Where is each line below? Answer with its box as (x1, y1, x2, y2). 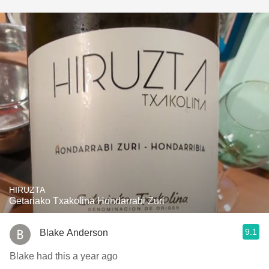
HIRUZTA (9, 185, 45, 195)
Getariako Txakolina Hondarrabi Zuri (9, 196, 165, 206)
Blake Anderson (40, 227, 108, 238)
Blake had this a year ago (10, 251, 118, 261)
